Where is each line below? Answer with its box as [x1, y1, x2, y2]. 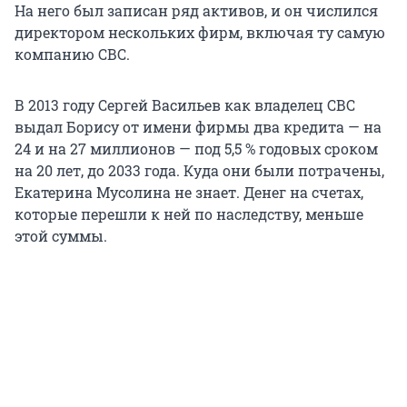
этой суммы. [15, 225, 107, 245]
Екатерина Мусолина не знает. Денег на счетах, [15, 182, 363, 202]
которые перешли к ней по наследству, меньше [15, 203, 363, 223]
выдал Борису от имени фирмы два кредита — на [15, 116, 382, 136]
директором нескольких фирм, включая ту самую [15, 22, 385, 42]
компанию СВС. [15, 44, 130, 64]
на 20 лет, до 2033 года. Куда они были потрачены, [15, 160, 384, 180]
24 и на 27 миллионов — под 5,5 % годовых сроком [15, 138, 378, 158]
